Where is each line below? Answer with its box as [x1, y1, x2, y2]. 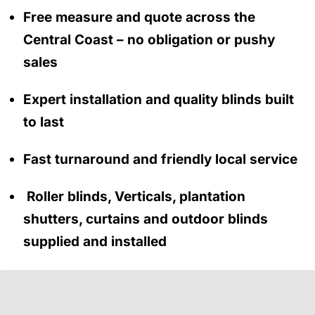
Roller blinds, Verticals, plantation [23, 188, 245, 205]
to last [23, 113, 64, 130]
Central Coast [23, 32, 113, 49]
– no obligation [117, 32, 213, 49]
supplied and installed [23, 233, 167, 250]
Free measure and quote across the [23, 9, 255, 26]
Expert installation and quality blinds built [23, 91, 294, 108]
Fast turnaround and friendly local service [23, 150, 297, 167]
